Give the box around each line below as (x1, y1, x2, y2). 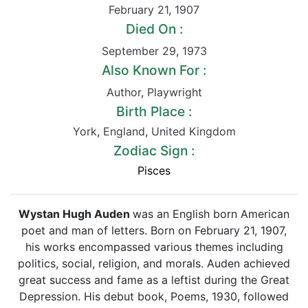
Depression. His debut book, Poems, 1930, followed (19, 289, 289, 303)
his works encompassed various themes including (25, 240, 283, 254)
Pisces (137, 164, 170, 177)
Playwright (146, 85, 202, 99)
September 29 (101, 44, 176, 58)
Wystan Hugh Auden (19, 207, 133, 221)
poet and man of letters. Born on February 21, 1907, (21, 223, 287, 237)
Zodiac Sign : (113, 142, 195, 159)
